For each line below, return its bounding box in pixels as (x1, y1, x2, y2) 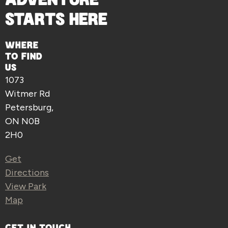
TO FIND (5, 49, 43, 64)
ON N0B (5, 116, 40, 127)
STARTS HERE (5, 7, 107, 33)
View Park (5, 181, 46, 192)
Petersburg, (5, 102, 53, 113)
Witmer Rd (5, 88, 50, 100)
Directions (5, 167, 49, 179)
